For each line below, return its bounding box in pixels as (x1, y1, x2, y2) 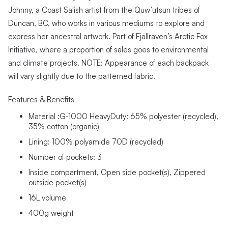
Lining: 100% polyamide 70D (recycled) (28, 137, 163, 147)
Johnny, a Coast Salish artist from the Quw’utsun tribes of (8, 5, 200, 15)
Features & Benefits (8, 95, 74, 105)
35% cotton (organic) (28, 122, 99, 132)
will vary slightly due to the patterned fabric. (8, 71, 155, 81)
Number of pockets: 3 (28, 152, 102, 162)
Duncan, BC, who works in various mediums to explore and (8, 18, 205, 28)
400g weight (28, 208, 74, 218)
